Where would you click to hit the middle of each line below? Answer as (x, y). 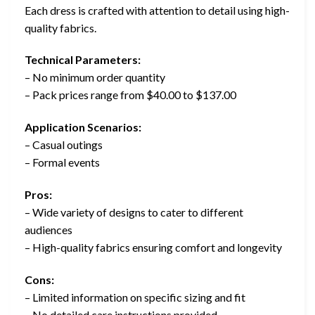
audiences (49, 229)
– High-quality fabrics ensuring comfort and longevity (153, 247)
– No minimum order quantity (95, 77)
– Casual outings (64, 145)
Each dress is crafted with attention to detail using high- (157, 10)
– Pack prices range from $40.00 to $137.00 (130, 95)
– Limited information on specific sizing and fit (135, 297)
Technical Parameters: (83, 60)
